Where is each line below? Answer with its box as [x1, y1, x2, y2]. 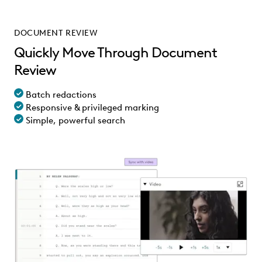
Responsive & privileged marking [23, 102, 159, 113]
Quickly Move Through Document [14, 43, 217, 61]
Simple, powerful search [23, 115, 125, 126]
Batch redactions [23, 89, 96, 100]
